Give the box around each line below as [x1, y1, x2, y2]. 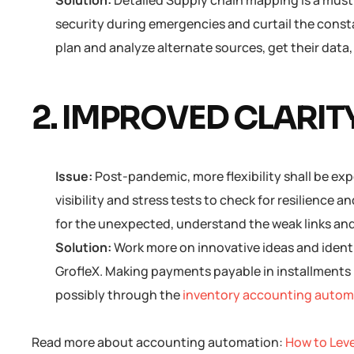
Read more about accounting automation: [32, 333, 285, 352]
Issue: [55, 168, 95, 186]
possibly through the [55, 286, 183, 304]
